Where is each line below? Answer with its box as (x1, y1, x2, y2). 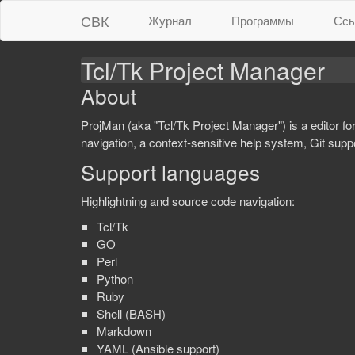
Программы (231, 12, 294, 29)
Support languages (81, 157, 260, 186)
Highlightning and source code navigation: (81, 193, 295, 209)
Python (97, 270, 133, 287)
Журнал (148, 12, 192, 29)
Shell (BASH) (97, 305, 166, 322)
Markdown (97, 323, 151, 339)
